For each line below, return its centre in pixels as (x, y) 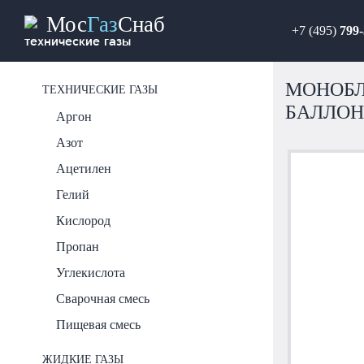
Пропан (78, 247)
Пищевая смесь (99, 325)
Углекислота (91, 273)
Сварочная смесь (103, 299)
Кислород (84, 221)
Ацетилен (84, 169)
